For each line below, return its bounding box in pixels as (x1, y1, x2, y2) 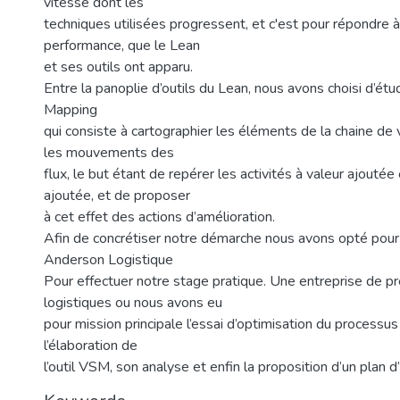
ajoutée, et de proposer (44, 186, 190, 205)
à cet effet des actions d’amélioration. (44, 207, 275, 227)
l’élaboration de (44, 336, 137, 355)
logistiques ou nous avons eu (44, 293, 222, 312)
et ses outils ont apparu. (44, 57, 193, 77)
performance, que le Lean (44, 36, 200, 55)
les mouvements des (44, 143, 174, 162)
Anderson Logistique (44, 250, 173, 270)
